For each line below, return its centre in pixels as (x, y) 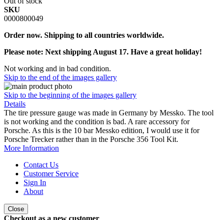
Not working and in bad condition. (57, 68)
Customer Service (51, 173)
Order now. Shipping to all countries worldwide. (84, 35)
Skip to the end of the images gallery (60, 77)
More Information (31, 148)
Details (15, 104)
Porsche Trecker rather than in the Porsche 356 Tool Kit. (91, 139)
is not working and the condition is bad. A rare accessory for (97, 121)
